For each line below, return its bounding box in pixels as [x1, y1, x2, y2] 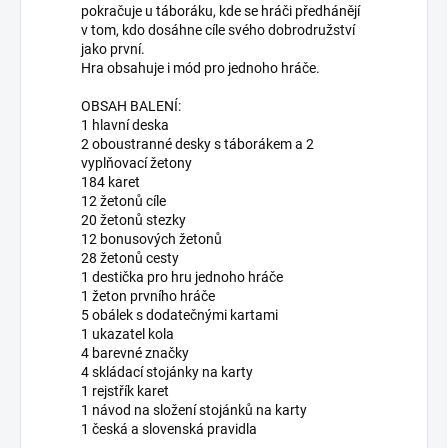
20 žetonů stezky [81, 212, 186, 229]
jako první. [81, 41, 145, 58]
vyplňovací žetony [81, 155, 192, 172]
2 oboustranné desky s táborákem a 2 [81, 136, 314, 153]
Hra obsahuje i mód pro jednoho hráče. [81, 60, 320, 77]
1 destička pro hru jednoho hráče [81, 269, 283, 286]
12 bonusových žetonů [81, 231, 222, 248]
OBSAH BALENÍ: [81, 98, 181, 115]
